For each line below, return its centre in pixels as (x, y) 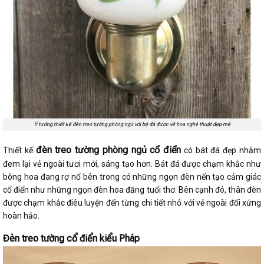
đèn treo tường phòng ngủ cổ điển (108, 150)
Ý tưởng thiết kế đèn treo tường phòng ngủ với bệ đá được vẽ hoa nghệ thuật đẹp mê (132, 125)
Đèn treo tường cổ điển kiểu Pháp (71, 238)
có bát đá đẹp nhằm (221, 150)
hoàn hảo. (22, 215)
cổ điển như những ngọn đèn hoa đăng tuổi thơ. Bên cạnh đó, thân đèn (132, 189)
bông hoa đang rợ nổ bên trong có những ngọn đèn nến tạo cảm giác (132, 176)
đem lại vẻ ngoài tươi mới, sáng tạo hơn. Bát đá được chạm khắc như (132, 164)
